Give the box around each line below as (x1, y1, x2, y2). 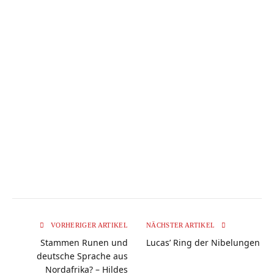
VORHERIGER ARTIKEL (48, 221, 128, 229)
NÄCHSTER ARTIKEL (146, 221, 217, 229)
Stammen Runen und (40, 236, 128, 248)
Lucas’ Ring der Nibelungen (146, 236, 260, 248)
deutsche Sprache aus (37, 250, 128, 262)
